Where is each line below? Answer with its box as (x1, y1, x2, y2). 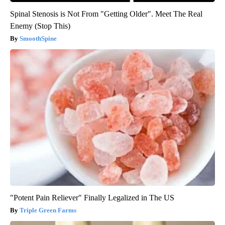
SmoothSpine (20, 35, 57, 43)
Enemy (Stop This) (10, 22, 70, 31)
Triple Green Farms (20, 206, 76, 214)
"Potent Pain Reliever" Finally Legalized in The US (10, 193, 174, 202)
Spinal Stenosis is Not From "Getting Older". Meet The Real (10, 10, 202, 19)
